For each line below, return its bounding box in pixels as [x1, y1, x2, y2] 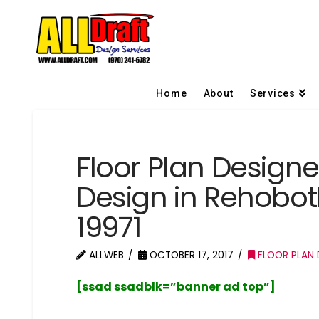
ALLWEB [86, 248, 125, 262]
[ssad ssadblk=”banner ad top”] [76, 278, 276, 295]
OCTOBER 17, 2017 [147, 248, 234, 262]
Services [249, 87, 296, 99]
